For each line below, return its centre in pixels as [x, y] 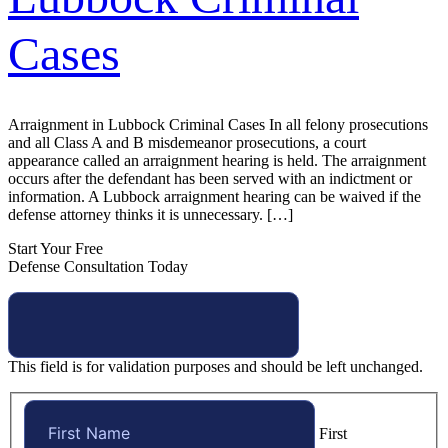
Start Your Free [55, 248]
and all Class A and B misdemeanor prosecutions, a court [187, 142]
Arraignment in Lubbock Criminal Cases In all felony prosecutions [218, 124]
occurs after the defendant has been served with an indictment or [210, 178]
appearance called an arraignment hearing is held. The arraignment [217, 160]
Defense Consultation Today [98, 266]
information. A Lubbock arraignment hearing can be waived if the [214, 196]
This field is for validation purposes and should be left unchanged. [215, 366]
